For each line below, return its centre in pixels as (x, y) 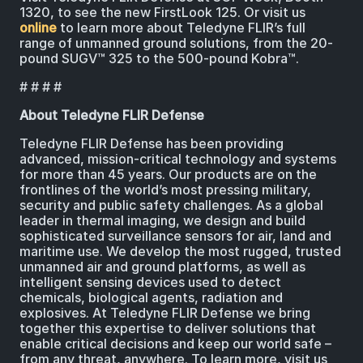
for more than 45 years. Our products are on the (168, 175)
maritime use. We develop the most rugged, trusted (180, 252)
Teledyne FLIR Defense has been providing (152, 144)
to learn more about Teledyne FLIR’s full (181, 28)
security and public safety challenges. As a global (171, 205)
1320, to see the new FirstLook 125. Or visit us (162, 13)
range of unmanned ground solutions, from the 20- (176, 43)
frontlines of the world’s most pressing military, (165, 190)
